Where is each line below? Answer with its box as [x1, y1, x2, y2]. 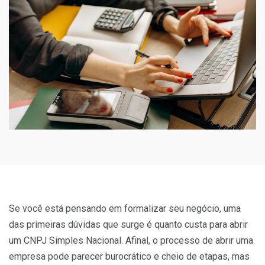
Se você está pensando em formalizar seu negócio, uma [9, 203, 241, 215]
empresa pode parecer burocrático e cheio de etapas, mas [9, 251, 250, 263]
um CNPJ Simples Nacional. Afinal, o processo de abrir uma [9, 235, 253, 247]
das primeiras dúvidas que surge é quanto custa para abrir [9, 219, 248, 231]
